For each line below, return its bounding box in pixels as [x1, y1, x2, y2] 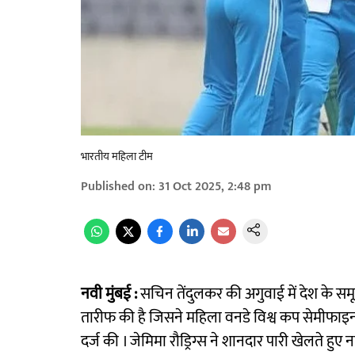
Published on [81, 176, 152, 198]
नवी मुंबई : [81, 281, 137, 308]
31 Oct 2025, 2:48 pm [158, 176, 272, 198]
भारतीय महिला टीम [81, 147, 153, 166]
